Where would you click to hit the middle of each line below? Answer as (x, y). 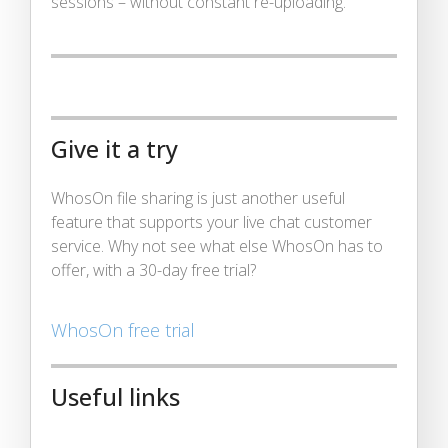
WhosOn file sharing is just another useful (198, 197)
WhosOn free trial (123, 329)
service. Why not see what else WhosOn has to (217, 245)
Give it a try (114, 148)
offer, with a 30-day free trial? (153, 269)
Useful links (115, 396)
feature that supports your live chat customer (211, 221)
